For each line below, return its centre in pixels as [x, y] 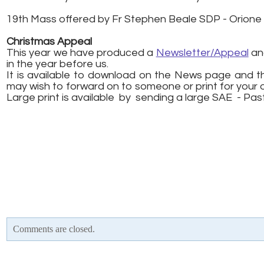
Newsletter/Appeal [202, 53]
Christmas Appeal [49, 42]
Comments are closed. [54, 229]
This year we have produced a [81, 53]
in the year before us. [59, 64]
